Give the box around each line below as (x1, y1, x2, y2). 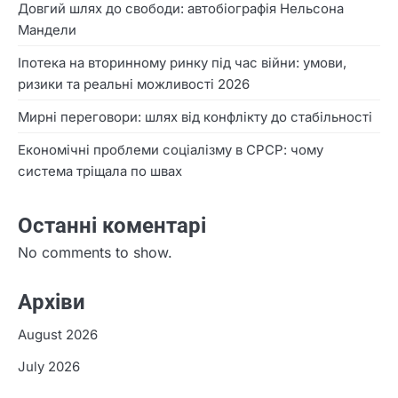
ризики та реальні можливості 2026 (18, 76, 250, 93)
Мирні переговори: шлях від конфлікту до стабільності (18, 109, 372, 126)
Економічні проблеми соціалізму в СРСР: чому (18, 142, 323, 159)
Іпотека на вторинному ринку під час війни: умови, (18, 55, 346, 72)
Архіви (18, 289, 85, 314)
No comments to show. (18, 243, 172, 261)
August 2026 (18, 326, 98, 343)
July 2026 (18, 358, 80, 375)
